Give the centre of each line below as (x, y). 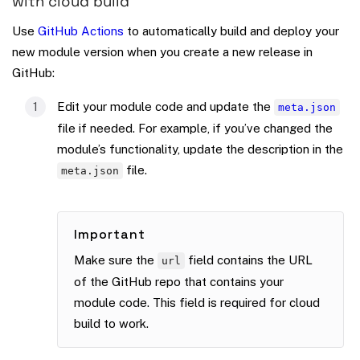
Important (110, 234)
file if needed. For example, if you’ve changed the (195, 128)
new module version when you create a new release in (162, 51)
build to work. (111, 323)
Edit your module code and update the (166, 106)
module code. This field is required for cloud (197, 302)
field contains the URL (249, 260)
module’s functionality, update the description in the (200, 149)
